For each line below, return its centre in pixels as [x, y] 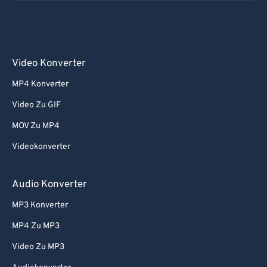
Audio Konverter [49, 185]
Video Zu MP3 [38, 247]
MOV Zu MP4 [36, 126]
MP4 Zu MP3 [36, 226]
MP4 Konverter [40, 84]
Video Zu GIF [36, 105]
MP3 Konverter [40, 205]
